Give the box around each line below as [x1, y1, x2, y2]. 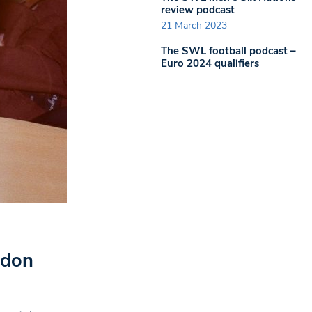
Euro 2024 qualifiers [161, 56, 259, 70]
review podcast [161, 2, 235, 17]
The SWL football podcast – [161, 44, 296, 58]
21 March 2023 [161, 19, 227, 32]
